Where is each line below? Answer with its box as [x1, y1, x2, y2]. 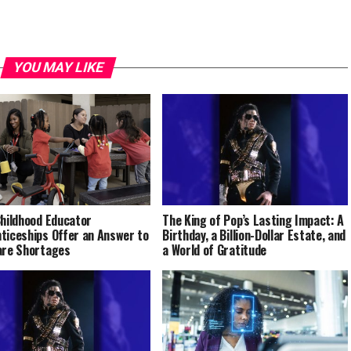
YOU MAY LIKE [10, 60, 106, 76]
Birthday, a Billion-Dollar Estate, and [162, 226, 346, 245]
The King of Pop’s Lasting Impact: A [162, 211, 345, 230]
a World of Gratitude [162, 241, 266, 260]
